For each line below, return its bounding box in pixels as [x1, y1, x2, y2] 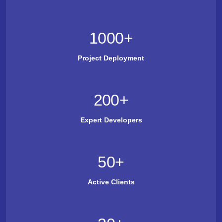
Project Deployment [78, 54, 144, 62]
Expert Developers [80, 116, 142, 124]
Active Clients [87, 178, 135, 186]
